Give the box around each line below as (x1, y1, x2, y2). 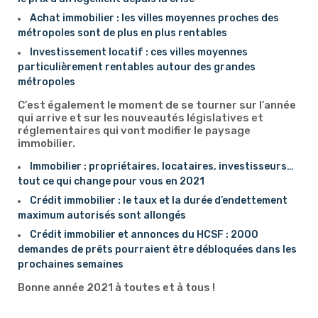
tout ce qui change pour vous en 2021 (18, 175, 204, 187)
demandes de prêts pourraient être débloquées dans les (18, 243, 297, 256)
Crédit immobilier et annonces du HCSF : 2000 (30, 229, 258, 241)
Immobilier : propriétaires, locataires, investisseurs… (30, 160, 294, 172)
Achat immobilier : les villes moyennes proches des (30, 12, 279, 24)
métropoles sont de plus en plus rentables (18, 27, 227, 39)
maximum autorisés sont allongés (18, 209, 186, 221)
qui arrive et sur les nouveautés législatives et (18, 111, 263, 124)
